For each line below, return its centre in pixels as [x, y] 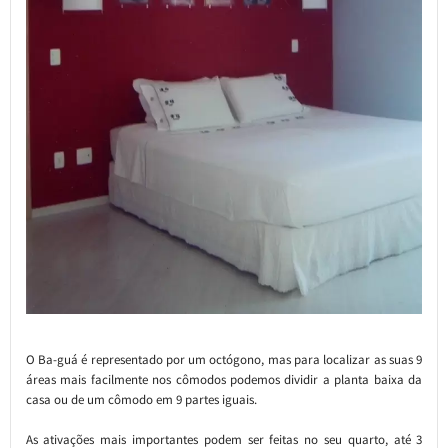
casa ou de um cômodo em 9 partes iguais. [141, 399]
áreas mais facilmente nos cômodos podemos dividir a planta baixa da [224, 379]
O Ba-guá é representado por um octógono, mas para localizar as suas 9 [224, 359]
